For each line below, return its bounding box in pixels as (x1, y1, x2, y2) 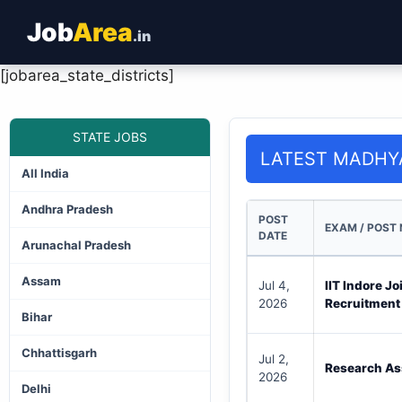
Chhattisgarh (22, 345, 97, 360)
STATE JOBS (72, 129, 147, 144)
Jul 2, (258, 352, 289, 366)
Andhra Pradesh (22, 202, 113, 216)
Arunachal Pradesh (22, 238, 131, 252)
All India (22, 166, 69, 180)
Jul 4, (258, 278, 290, 293)
